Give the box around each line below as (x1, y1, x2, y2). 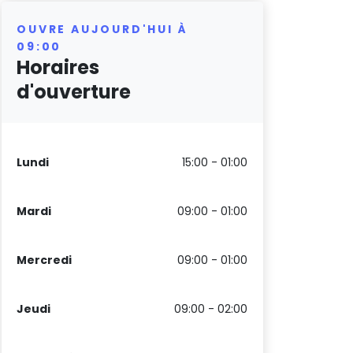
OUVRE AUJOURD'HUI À (17, 21, 188, 37)
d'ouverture (17, 79, 132, 105)
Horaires (17, 54, 100, 80)
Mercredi (17, 252, 72, 269)
